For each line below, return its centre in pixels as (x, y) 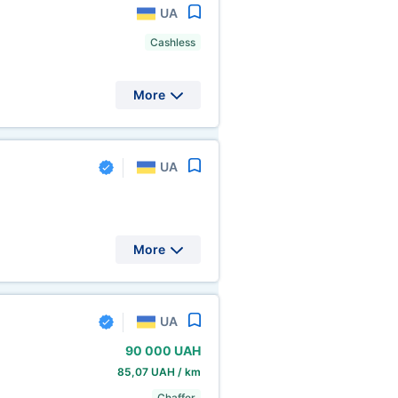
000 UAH (172, 350)
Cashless (172, 42)
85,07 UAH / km (159, 372)
